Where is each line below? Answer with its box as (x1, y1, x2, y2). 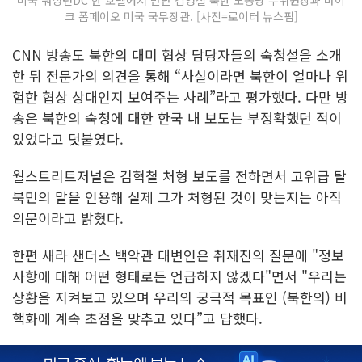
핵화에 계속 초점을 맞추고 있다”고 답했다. (12, 308, 267, 329)
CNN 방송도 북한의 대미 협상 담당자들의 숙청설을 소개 (12, 44, 342, 65)
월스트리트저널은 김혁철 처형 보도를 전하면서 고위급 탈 (12, 166, 347, 187)
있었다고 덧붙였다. (12, 128, 132, 149)
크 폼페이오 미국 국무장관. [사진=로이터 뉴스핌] (64, 8, 298, 25)
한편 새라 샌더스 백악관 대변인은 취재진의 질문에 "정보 (12, 245, 344, 266)
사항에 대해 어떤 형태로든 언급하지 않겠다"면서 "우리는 (12, 266, 347, 287)
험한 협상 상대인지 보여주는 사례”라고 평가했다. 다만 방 (12, 86, 348, 107)
